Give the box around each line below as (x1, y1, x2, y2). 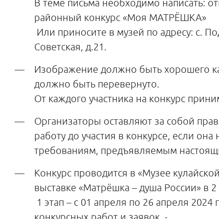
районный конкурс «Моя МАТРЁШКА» (34, 12, 206, 23)
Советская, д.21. (34, 41, 107, 52)
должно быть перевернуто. (34, 78, 159, 89)
